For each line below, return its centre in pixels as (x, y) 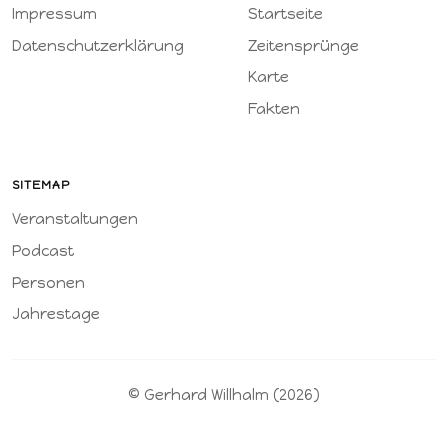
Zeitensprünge (303, 45)
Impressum (54, 13)
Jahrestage (56, 314)
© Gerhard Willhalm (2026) (224, 395)
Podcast (43, 250)
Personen (48, 282)
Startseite (285, 13)
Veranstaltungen (75, 218)
